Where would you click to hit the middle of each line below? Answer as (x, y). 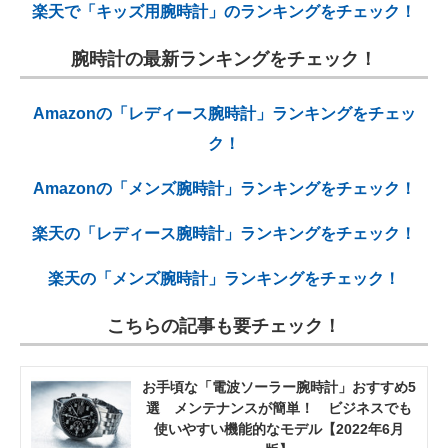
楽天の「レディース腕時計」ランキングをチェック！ (224, 234)
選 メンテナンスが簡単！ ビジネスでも (279, 408)
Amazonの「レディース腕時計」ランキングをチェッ (224, 114)
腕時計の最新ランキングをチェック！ (224, 59)
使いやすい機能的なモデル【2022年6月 (279, 429)
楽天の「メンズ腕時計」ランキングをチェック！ (224, 279)
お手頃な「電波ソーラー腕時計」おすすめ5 (279, 387)
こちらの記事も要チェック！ (224, 326)
